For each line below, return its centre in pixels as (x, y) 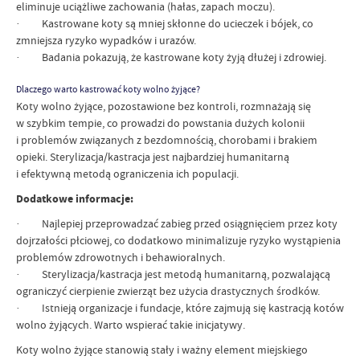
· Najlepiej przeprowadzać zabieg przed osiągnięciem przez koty (177, 223)
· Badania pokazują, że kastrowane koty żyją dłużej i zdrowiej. (172, 57)
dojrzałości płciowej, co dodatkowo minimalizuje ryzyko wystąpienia (178, 240)
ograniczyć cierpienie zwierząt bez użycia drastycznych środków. (168, 290)
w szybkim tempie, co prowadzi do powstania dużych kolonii (160, 123)
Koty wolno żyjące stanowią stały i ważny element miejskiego (162, 349)
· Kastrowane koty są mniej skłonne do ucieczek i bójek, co (165, 24)
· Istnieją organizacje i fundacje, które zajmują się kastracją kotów (180, 307)
